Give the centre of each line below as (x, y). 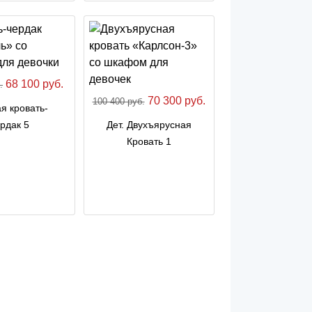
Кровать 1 (149, 141)
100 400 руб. (118, 101)
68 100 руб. (33, 84)
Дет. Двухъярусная (149, 124)
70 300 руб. (175, 100)
